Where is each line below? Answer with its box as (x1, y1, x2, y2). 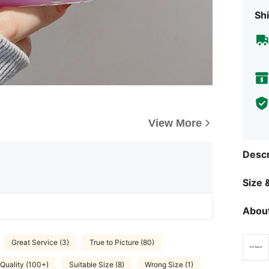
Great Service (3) (11, 238, 69, 247)
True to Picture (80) (89, 238, 154, 247)
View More (148, 116, 202, 129)
